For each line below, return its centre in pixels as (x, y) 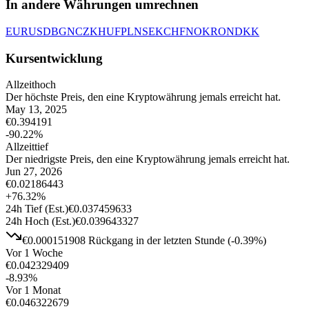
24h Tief (24, 209)
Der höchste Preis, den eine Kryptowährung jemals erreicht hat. (143, 97)
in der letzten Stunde (180, 241)
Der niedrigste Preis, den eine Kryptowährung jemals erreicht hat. (148, 159)
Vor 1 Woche (34, 253)
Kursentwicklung (54, 58)
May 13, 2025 (36, 110)
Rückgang (111, 241)
